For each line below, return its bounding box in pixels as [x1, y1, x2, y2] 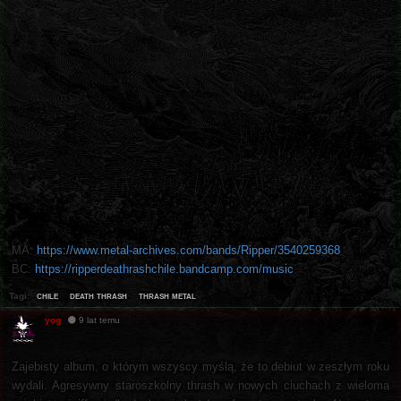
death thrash [70, 290, 127, 302]
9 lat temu [79, 315, 121, 326]
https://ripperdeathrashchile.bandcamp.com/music [35, 262, 294, 277]
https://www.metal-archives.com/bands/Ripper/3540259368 [37, 243, 340, 258]
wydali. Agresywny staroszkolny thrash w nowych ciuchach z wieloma [12, 379, 389, 393]
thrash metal [139, 290, 196, 302]
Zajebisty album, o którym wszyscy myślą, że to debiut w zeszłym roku [12, 360, 389, 374]
